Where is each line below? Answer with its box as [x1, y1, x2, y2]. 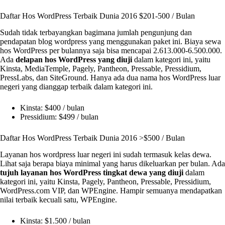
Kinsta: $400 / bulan [20, 103, 84, 113]
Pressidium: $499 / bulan [20, 113, 98, 122]
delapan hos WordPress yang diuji [16, 55, 132, 64]
